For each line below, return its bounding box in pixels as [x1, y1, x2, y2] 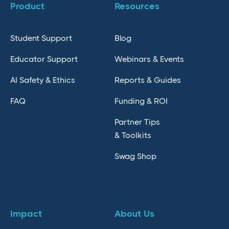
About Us [114, 209, 154, 219]
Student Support [10, 33, 72, 43]
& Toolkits [114, 130, 151, 141]
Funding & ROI [114, 96, 168, 106]
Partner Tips [114, 117, 160, 127]
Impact [10, 209, 42, 219]
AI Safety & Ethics [10, 75, 75, 85]
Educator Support [10, 54, 78, 64]
